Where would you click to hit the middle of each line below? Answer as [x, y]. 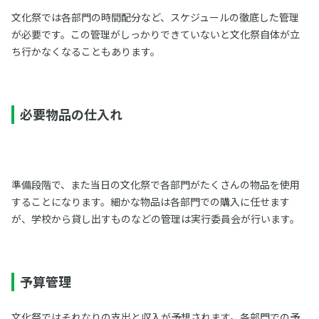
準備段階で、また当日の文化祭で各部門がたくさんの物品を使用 [155, 184]
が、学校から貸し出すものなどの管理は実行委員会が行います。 [155, 218]
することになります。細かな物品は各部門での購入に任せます [150, 201]
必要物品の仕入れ [71, 114]
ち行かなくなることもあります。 [85, 51]
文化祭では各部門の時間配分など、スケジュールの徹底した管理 [155, 17]
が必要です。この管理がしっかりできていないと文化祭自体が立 [155, 34]
